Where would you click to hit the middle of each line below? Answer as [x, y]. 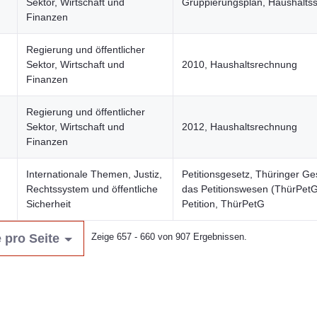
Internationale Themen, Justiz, [94, 174]
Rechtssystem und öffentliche [92, 189]
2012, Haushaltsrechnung [240, 127]
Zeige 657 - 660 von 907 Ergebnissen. [169, 237]
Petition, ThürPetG [223, 204]
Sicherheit [48, 204]
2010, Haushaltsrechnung [240, 64]
